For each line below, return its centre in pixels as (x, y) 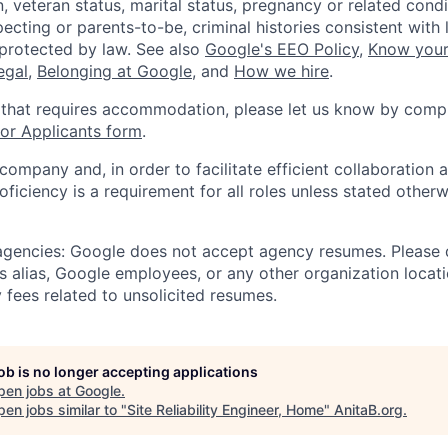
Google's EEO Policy (282, 48)
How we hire (281, 70)
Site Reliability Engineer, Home (225, 409)
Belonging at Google (114, 70)
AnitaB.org (368, 409)
